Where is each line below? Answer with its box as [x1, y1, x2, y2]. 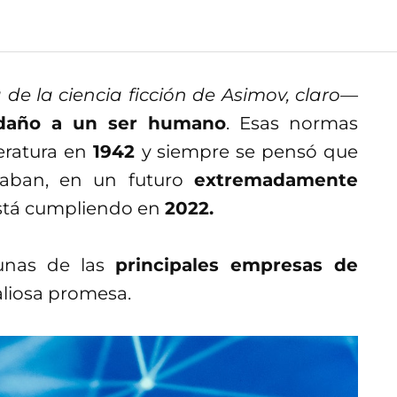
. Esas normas [226, 112, 358, 134]
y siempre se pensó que [141, 140, 359, 162]
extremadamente [194, 168, 358, 191]
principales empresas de [104, 253, 359, 276]
